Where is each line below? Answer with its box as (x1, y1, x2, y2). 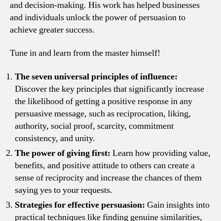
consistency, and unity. (15, 132, 95, 144)
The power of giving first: (15, 147, 110, 159)
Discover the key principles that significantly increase (15, 83, 204, 95)
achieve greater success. (10, 24, 95, 36)
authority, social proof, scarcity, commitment (15, 120, 174, 132)
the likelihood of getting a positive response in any (15, 95, 192, 107)
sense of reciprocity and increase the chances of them (15, 172, 202, 184)
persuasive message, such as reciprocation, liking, (15, 108, 191, 119)
